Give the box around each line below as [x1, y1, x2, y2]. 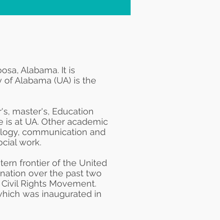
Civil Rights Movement [1, 178, 95, 189]
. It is [57, 65, 75, 75]
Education [52, 106, 94, 116]
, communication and [18, 127, 106, 137]
